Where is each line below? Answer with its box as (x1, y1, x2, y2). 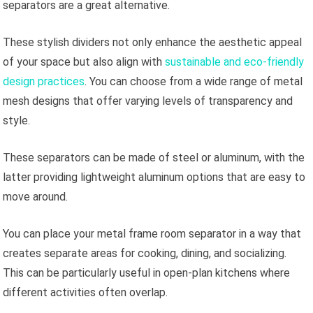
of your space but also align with (3, 54, 166, 68)
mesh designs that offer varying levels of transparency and (3, 94, 293, 108)
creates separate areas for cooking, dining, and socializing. (3, 246, 287, 260)
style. (3, 113, 31, 127)
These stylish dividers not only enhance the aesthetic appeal (3, 35, 303, 49)
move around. (3, 189, 68, 203)
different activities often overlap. (3, 285, 168, 299)
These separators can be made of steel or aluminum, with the (3, 150, 305, 164)
